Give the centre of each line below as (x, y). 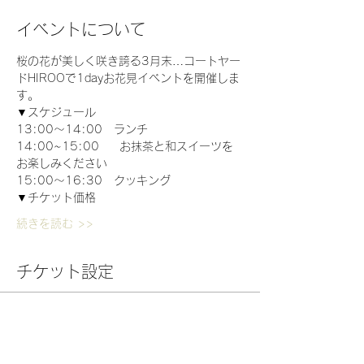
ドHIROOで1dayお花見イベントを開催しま (128, 78)
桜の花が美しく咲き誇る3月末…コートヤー (128, 61)
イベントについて (81, 30)
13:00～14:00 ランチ (82, 130)
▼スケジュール (56, 113)
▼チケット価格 (56, 198)
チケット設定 (65, 272)
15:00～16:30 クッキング (93, 181)
